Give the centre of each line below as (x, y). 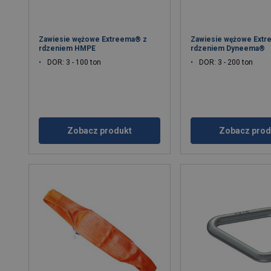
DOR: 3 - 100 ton (74, 63)
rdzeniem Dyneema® (228, 49)
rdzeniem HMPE (67, 49)
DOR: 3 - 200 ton (226, 63)
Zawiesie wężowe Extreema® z (93, 40)
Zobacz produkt (100, 131)
